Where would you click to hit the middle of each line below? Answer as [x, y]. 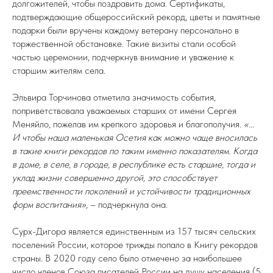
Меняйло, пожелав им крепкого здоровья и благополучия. [128, 124]
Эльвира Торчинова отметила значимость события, [114, 97]
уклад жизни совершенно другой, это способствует [115, 178]
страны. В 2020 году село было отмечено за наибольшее [127, 258]
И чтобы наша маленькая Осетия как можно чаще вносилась [135, 137]
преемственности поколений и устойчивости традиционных [131, 191]
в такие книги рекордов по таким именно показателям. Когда [135, 151]
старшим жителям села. [59, 70]
